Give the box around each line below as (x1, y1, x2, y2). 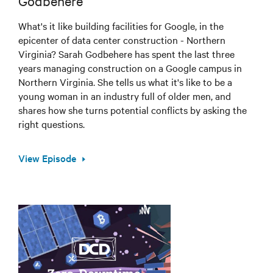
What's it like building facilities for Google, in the (18, 19, 224, 33)
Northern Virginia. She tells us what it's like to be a (18, 75, 232, 89)
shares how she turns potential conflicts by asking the (18, 103, 247, 117)
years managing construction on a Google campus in (18, 61, 242, 75)
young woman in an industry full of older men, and (18, 89, 231, 103)
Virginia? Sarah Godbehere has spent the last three (18, 47, 235, 61)
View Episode (18, 151, 76, 165)
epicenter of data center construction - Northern (18, 33, 225, 47)
